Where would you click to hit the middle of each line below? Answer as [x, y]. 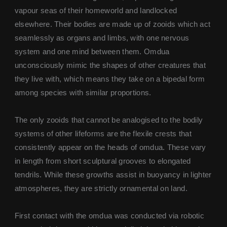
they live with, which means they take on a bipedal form [110, 79]
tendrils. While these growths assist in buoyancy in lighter [113, 175]
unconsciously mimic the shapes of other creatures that [110, 65]
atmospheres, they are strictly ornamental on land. [101, 188]
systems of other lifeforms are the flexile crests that [103, 134]
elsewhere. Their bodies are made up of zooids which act [112, 24]
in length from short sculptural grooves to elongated [103, 161]
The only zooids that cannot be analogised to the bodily [109, 120]
